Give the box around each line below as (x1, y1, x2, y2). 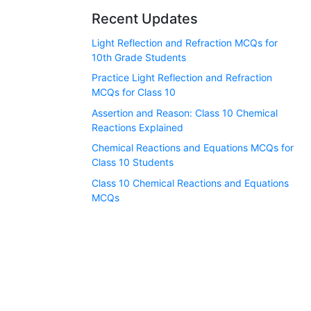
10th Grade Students (92, 51, 186, 63)
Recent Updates (92, 10, 198, 27)
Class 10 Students (92, 156, 174, 169)
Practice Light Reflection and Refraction (92, 72, 272, 84)
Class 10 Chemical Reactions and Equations (92, 176, 289, 189)
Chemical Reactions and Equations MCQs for (92, 142, 294, 154)
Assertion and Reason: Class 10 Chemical (92, 106, 278, 119)
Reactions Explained (92, 121, 183, 133)
